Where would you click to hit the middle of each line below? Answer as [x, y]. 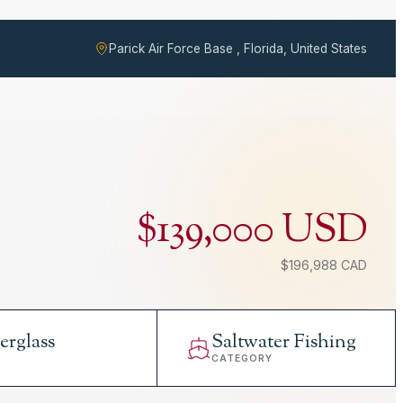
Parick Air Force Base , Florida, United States [238, 49]
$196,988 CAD [324, 265]
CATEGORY [242, 359]
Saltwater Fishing [283, 343]
